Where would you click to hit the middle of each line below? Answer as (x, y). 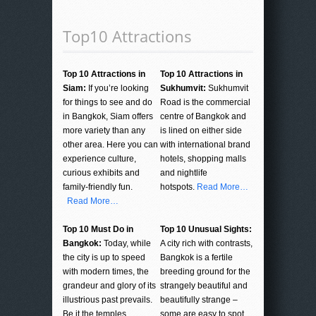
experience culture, (99, 159)
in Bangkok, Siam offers (108, 117)
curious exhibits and (101, 173)
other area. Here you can (110, 145)
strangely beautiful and (204, 286)
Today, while (126, 244)
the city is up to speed (104, 258)
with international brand (205, 145)
